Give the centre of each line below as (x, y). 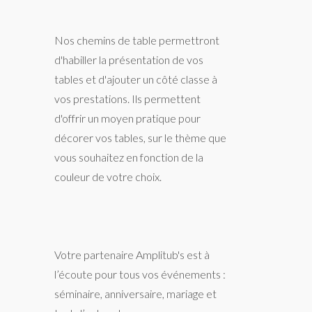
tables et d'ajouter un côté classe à (136, 79)
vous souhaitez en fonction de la (129, 157)
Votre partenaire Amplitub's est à (132, 255)
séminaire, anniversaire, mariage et (136, 294)
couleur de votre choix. (108, 177)
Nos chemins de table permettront (137, 40)
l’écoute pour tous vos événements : (140, 274)
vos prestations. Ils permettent (128, 99)
